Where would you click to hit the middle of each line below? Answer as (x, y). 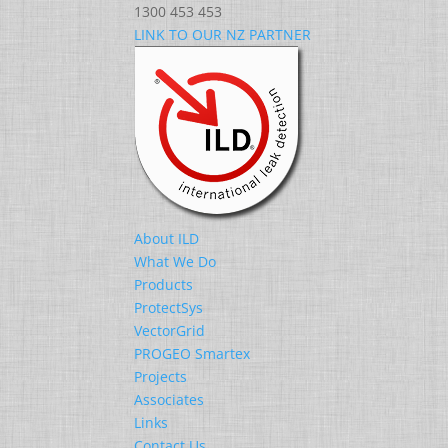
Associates (169, 399)
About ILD (167, 238)
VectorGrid (170, 330)
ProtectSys (169, 307)
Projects (161, 376)
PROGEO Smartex (192, 353)
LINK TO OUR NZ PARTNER (223, 34)
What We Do (175, 261)
